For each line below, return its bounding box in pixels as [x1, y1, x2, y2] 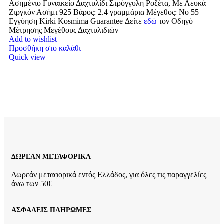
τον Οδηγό [159, 17, 193, 26]
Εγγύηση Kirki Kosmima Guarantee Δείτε [9, 17, 144, 26]
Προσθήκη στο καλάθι [9, 44, 81, 53]
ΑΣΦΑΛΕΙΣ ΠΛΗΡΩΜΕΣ [11, 206, 91, 214]
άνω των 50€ [11, 179, 52, 188]
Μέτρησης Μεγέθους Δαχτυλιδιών [9, 26, 118, 35]
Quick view [9, 53, 46, 62]
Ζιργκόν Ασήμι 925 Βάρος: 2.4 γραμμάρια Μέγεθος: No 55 [9, 8, 199, 17]
